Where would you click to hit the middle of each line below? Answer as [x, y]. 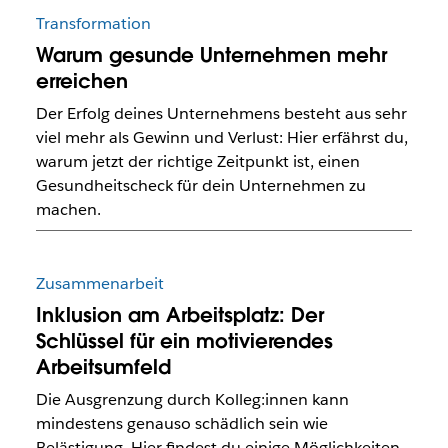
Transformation [93, 24]
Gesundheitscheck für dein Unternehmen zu [200, 186]
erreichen [81, 81]
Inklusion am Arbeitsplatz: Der [179, 314]
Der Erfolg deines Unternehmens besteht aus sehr [221, 114]
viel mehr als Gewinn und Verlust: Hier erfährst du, [221, 138]
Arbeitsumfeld [103, 366]
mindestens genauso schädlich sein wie [181, 423]
